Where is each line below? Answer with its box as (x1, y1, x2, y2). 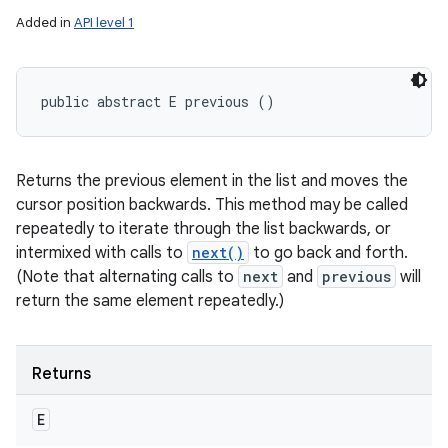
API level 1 (74, 14, 134, 31)
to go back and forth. (249, 243, 408, 263)
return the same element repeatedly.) (16, 291, 284, 311)
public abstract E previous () (41, 92, 275, 111)
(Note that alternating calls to (16, 267, 238, 287)
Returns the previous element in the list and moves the (16, 171, 408, 191)
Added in (16, 14, 74, 31)
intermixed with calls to (16, 243, 187, 263)
